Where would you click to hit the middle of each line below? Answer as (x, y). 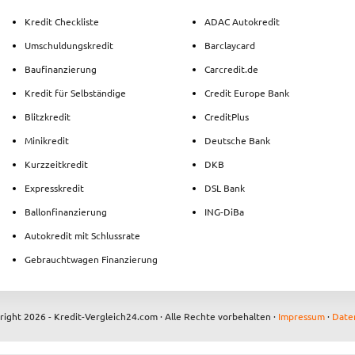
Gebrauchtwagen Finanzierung (91, 259)
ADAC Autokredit (242, 21)
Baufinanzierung (61, 69)
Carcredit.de (231, 69)
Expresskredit (54, 187)
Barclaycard (230, 45)
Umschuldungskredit (69, 45)
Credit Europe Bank (247, 92)
